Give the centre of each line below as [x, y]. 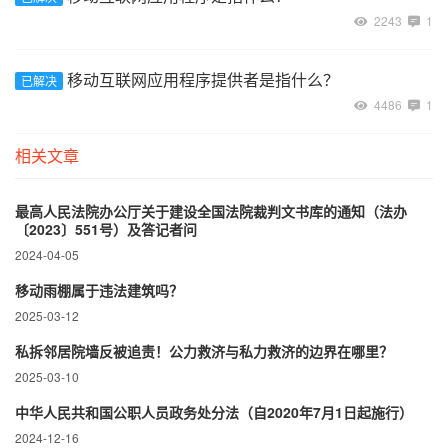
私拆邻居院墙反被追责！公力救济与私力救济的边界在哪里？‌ [218, 351]
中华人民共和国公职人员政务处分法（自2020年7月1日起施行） [214, 412]
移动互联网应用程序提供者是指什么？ [201, 79]
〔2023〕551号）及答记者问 [106, 229]
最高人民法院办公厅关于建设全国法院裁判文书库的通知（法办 [211, 211]
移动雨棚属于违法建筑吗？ [99, 290]
